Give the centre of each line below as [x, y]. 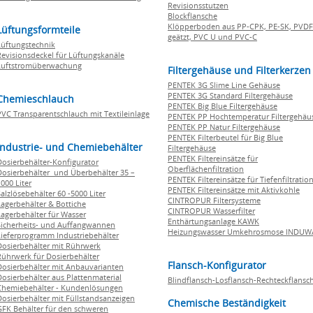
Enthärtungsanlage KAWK [213, 221]
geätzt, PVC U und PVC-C [212, 37]
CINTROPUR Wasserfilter [211, 211]
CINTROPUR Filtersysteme [214, 200]
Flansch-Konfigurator [217, 265]
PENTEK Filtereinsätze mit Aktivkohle [234, 190]
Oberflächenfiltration [206, 169]
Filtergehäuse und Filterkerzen [239, 70]
